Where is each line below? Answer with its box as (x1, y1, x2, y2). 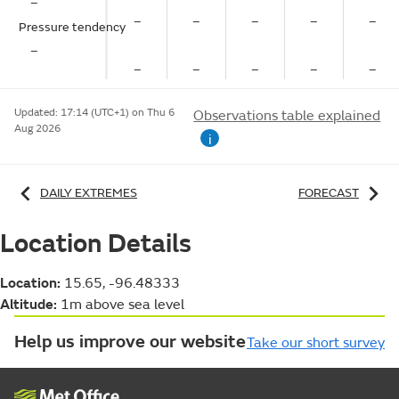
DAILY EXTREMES (40, 184, 137, 200)
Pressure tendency (19, 20, 126, 35)
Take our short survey (247, 333, 385, 352)
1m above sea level (57, 295, 184, 313)
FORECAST (298, 184, 359, 200)
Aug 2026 (14, 122, 61, 135)
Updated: (14, 106, 61, 119)
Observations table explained (193, 107, 381, 125)
